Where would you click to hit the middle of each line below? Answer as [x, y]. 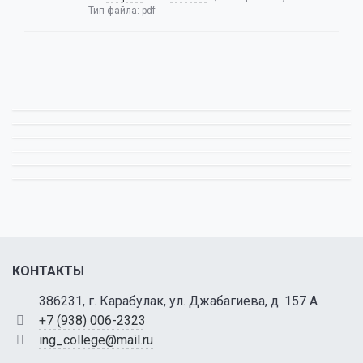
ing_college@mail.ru [96, 340]
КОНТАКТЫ [48, 271]
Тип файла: [115, 11]
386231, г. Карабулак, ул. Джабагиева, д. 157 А [178, 301]
